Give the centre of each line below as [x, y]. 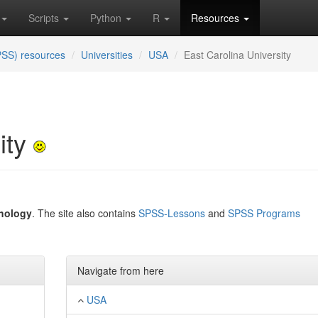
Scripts [45, 18]
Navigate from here [120, 270]
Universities [107, 55]
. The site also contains [85, 213]
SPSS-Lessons [172, 213]
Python [107, 18]
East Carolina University [237, 55]
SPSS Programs [264, 213]
